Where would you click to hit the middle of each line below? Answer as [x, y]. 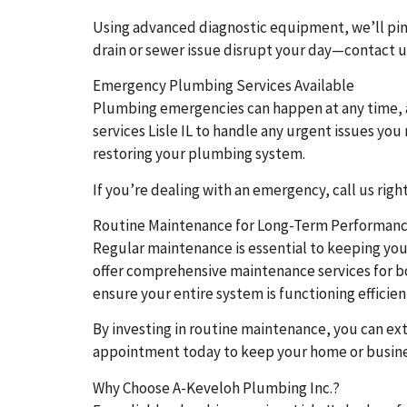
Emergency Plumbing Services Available [223, 86]
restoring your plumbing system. [199, 154]
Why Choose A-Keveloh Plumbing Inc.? [216, 387]
